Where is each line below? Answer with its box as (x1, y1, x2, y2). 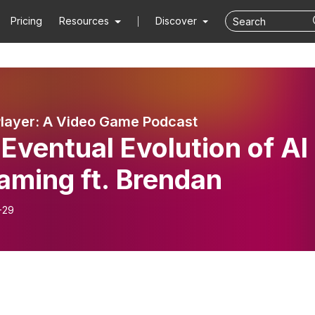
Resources (59, 15, 110, 27)
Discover (155, 15, 200, 27)
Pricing (11, 15, 43, 27)
